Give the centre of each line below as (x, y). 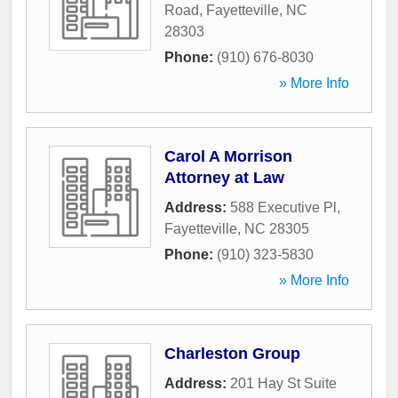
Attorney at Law (224, 178)
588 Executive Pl (283, 208)
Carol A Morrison (228, 157)
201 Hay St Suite (283, 384)
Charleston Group (232, 354)
